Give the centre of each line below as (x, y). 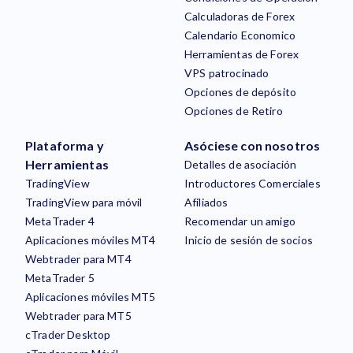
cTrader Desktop (68, 334)
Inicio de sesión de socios (249, 240)
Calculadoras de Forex (240, 16)
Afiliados (206, 202)
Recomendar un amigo (240, 221)
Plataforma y (65, 145)
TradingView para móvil (84, 202)
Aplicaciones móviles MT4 (91, 240)
